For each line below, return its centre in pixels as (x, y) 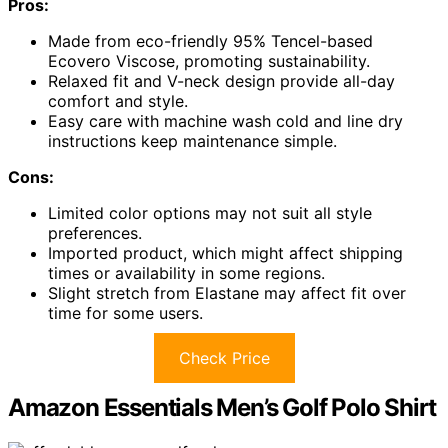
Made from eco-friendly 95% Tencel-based (210, 40)
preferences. (95, 232)
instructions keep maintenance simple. (192, 140)
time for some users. (125, 312)
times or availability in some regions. (186, 272)
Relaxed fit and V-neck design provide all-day (221, 80)
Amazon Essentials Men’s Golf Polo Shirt (222, 407)
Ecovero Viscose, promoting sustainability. (209, 60)
